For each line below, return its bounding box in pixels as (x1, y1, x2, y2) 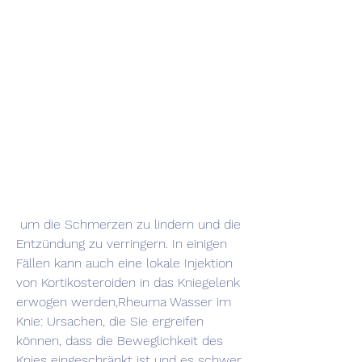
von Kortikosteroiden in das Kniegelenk (16, 275, 240, 291)
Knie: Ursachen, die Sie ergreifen (16, 314, 204, 330)
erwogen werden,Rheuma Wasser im (16, 294, 231, 310)
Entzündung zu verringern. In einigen (16, 236, 227, 252)
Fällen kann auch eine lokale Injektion (16, 255, 233, 271)
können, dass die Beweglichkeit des (16, 333, 223, 349)
